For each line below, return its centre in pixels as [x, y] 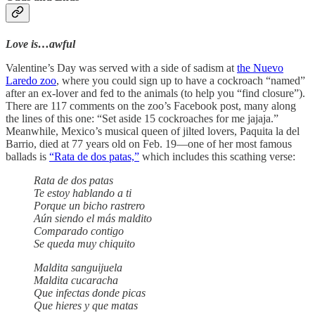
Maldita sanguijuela [78, 267]
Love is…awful [40, 44]
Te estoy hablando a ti [83, 193]
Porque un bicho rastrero [89, 205]
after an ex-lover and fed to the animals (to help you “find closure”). [155, 93]
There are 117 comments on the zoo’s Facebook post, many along [151, 105]
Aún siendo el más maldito [93, 218]
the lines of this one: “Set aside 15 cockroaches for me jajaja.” [142, 118]
